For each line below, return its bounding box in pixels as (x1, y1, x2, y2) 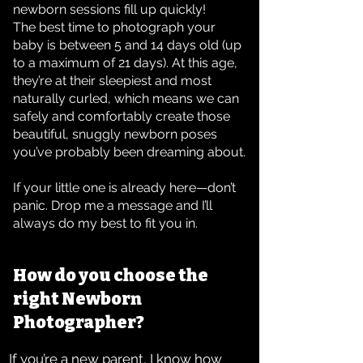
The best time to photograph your (13, 19, 216, 35)
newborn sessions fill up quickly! (13, 2, 206, 17)
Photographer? (13, 312, 144, 333)
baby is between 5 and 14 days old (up (13, 37, 241, 53)
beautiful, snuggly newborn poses (13, 126, 217, 142)
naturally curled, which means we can (13, 91, 239, 106)
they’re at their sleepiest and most (13, 73, 211, 88)
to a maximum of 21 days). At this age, (13, 55, 237, 70)
